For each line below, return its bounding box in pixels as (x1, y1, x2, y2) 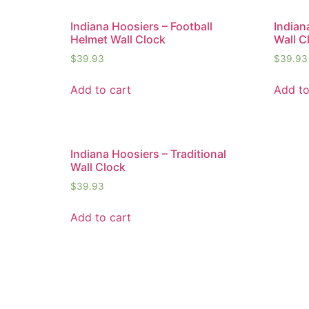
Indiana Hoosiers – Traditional (70, 147, 226, 161)
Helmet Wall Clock (70, 32, 166, 47)
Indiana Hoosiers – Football (70, 19, 212, 34)
